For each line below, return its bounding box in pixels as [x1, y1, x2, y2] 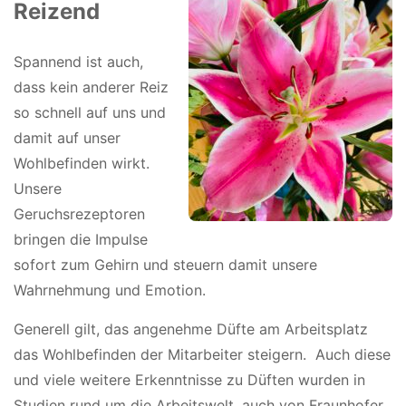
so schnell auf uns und [14, 103, 166, 122]
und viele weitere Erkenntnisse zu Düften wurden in [14, 371, 365, 390]
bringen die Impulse [14, 230, 148, 249]
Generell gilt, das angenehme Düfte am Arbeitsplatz [14, 320, 368, 339]
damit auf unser [14, 129, 121, 148]
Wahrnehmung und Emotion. [14, 281, 206, 300]
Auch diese [315, 345, 391, 364]
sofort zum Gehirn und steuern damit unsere [14, 256, 317, 275]
